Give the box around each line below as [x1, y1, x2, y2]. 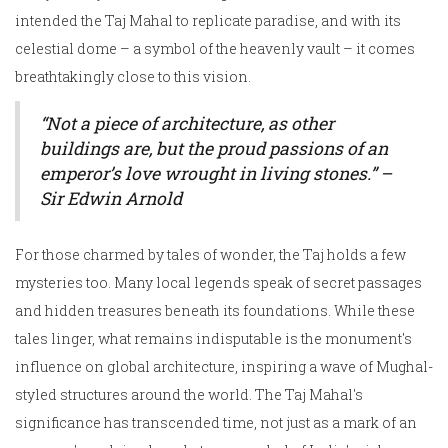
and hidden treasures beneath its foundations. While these [15, 301, 415, 321]
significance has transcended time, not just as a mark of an [15, 413, 417, 433]
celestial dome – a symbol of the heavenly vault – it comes [15, 39, 415, 59]
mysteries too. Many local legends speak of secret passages [15, 273, 422, 293]
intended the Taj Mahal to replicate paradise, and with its [15, 11, 401, 31]
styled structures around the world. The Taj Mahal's [15, 385, 363, 405]
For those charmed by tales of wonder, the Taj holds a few [15, 245, 406, 265]
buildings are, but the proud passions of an [40, 137, 388, 161]
